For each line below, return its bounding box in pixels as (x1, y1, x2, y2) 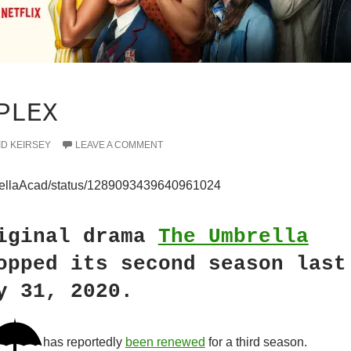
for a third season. (204, 335, 307, 349)
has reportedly (42, 335, 125, 349)
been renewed (125, 335, 205, 349)
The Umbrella (157, 225, 309, 248)
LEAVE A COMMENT (74, 139, 163, 150)
